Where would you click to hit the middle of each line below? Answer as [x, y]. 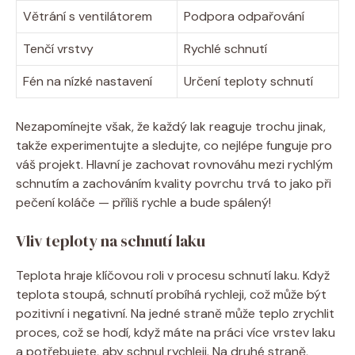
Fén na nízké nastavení [88, 81]
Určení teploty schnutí [248, 81]
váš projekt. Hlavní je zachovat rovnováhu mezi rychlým [174, 164]
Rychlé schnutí [225, 48]
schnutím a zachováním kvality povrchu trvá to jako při [174, 183]
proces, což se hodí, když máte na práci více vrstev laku [176, 332]
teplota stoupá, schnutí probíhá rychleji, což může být [171, 294]
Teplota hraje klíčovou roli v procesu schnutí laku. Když [173, 275]
